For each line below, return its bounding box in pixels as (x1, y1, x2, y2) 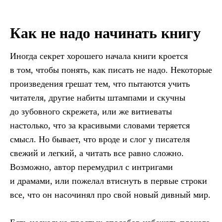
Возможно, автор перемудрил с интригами (10, 162, 173, 172)
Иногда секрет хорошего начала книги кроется (10, 51, 188, 61)
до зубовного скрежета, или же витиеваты (10, 107, 172, 117)
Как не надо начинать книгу (10, 25, 201, 42)
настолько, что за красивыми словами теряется (10, 120, 190, 131)
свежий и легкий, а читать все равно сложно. (10, 148, 184, 159)
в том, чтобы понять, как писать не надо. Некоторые (10, 65, 212, 75)
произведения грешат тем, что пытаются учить (10, 79, 190, 89)
